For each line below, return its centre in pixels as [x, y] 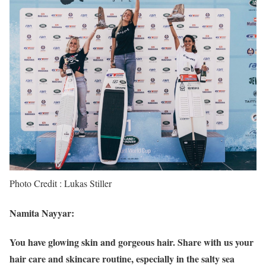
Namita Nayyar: [42, 213]
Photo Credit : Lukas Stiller [61, 183]
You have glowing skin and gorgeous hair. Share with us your [132, 242]
